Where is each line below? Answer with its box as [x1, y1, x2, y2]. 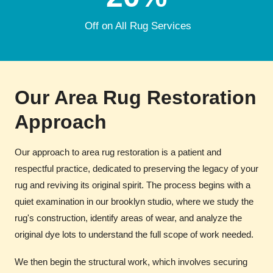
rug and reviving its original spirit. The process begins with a [15, 179, 250, 190]
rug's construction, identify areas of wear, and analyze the [15, 212, 242, 223]
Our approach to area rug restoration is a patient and [15, 146, 221, 157]
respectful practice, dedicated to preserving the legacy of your [15, 163, 258, 174]
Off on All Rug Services [82, 19, 191, 32]
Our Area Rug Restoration [15, 86, 257, 108]
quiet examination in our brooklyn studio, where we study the [15, 196, 253, 207]
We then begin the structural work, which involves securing [15, 256, 247, 267]
